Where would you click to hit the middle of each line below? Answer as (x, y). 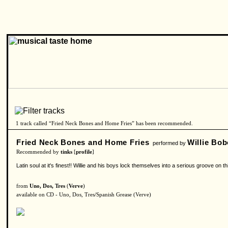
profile (84, 152)
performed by (168, 143)
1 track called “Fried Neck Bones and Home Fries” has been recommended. (104, 123)
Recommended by (38, 152)
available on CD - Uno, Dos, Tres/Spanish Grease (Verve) (84, 195)
